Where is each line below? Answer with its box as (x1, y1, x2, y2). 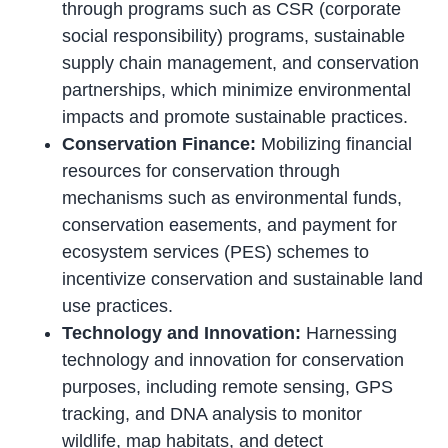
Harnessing (301, 322, 398, 343)
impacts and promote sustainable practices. (62, 106, 409, 127)
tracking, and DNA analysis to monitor (62, 403, 363, 424)
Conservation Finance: (62, 133, 257, 154)
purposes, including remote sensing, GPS (62, 376, 394, 397)
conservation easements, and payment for (62, 214, 398, 235)
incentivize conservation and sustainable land (62, 268, 424, 289)
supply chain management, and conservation (62, 52, 420, 73)
